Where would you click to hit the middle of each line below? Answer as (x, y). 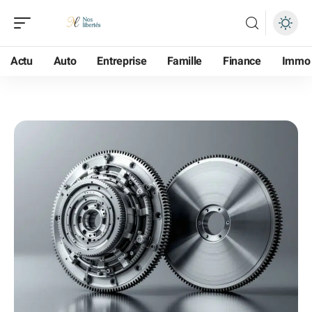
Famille (185, 61)
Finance (242, 61)
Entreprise (122, 61)
